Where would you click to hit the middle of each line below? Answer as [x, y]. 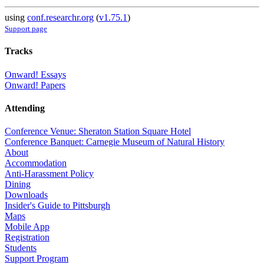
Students [21, 248]
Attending [25, 108]
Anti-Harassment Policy [49, 174]
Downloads [26, 195]
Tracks [19, 51]
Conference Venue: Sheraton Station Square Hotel [98, 131]
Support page [26, 29]
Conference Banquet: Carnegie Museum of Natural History [115, 142]
